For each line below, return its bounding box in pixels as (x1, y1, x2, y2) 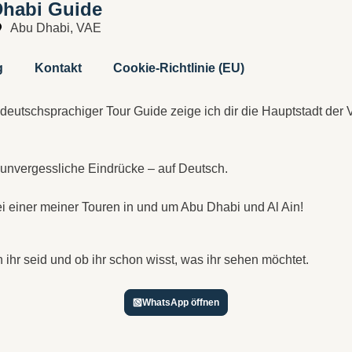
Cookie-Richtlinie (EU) (113, 61, 244, 75)
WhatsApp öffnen (142, 297, 219, 308)
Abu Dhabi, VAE (10, 21, 101, 35)
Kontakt (35, 61, 82, 75)
